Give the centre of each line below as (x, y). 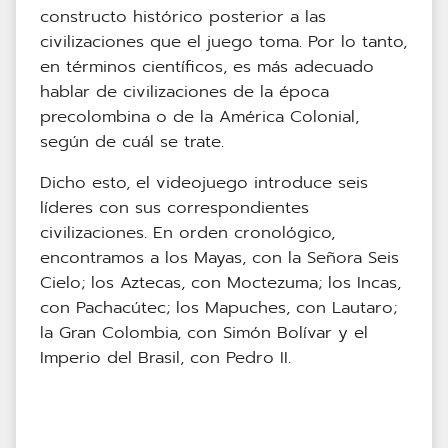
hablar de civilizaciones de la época (184, 92)
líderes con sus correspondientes (174, 208)
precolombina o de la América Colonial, (199, 117)
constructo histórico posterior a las (183, 17)
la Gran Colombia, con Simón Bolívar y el (204, 333)
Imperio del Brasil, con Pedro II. (165, 358)
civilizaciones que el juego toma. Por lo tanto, (223, 42)
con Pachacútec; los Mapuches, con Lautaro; (218, 308)
